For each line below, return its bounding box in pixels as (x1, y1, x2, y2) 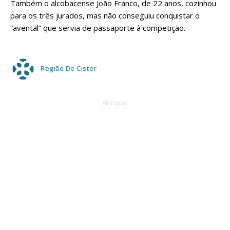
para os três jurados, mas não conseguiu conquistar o (10, 10, 200, 21)
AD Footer (102, 100, 127, 106)
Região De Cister (41, 63, 97, 73)
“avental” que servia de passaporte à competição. (10, 23, 185, 33)
